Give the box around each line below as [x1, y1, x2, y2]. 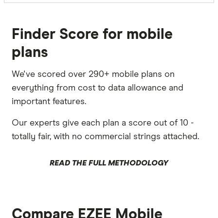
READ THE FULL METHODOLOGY [50, 159, 168, 167]
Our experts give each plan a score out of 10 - [12, 118, 194, 127]
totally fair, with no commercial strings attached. [12, 132, 199, 141]
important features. [12, 97, 86, 106]
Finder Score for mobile [12, 27, 173, 42]
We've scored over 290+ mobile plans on [12, 70, 175, 79]
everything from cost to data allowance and [12, 83, 183, 92]
